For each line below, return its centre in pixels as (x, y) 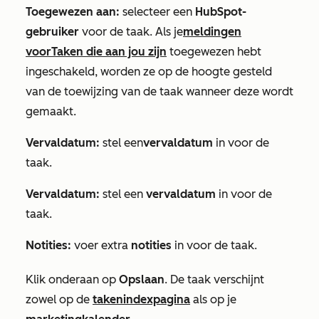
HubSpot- (221, 12)
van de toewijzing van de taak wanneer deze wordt (159, 92)
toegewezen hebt (214, 52)
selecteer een (157, 12)
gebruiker (54, 32)
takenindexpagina (141, 300)
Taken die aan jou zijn (109, 52)
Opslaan (142, 280)
